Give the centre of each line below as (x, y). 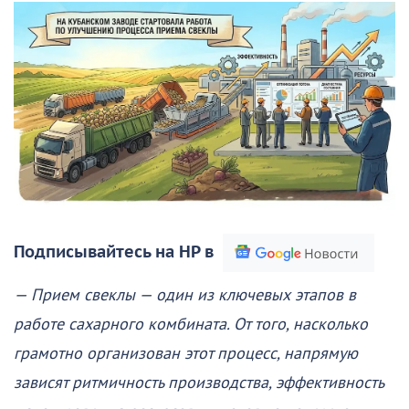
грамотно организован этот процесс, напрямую (186, 353)
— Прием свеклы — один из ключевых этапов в (185, 295)
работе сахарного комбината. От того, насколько (191, 324)
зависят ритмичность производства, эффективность (199, 383)
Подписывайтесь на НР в (114, 252)
